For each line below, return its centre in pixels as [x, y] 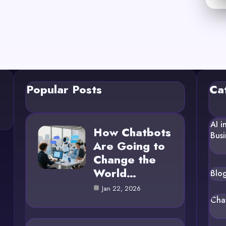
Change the [124, 159]
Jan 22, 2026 [121, 188]
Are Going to [129, 146]
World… [115, 173]
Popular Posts [64, 89]
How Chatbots [132, 132]
